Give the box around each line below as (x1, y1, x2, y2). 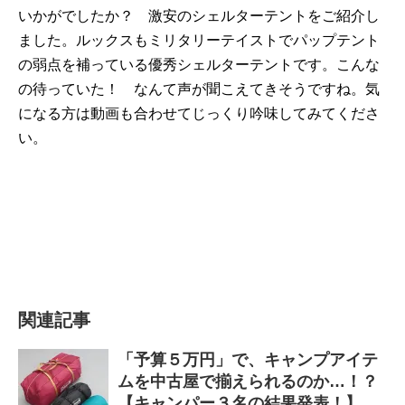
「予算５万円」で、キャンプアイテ (118, 350, 378, 369)
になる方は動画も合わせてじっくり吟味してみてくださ (18, 106, 380, 121)
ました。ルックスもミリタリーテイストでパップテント (18, 33, 380, 48)
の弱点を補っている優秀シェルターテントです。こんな (18, 57, 380, 72)
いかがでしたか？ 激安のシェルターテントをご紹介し (18, 8, 380, 24)
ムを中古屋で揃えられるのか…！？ (118, 372, 378, 391)
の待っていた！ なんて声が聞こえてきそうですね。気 (18, 81, 380, 97)
